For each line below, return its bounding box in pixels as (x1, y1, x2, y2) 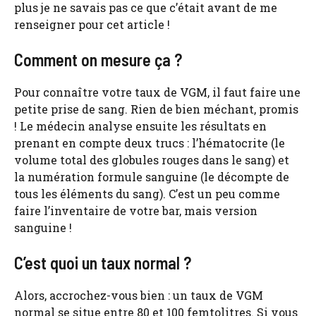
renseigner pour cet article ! (14, 17, 170, 32)
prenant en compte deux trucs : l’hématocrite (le (14, 135, 285, 151)
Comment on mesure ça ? (14, 49, 182, 71)
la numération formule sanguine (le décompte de (14, 169, 289, 185)
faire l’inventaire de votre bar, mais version (14, 203, 257, 219)
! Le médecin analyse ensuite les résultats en (14, 119, 267, 134)
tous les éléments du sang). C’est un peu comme (14, 186, 280, 202)
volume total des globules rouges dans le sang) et (14, 152, 289, 168)
